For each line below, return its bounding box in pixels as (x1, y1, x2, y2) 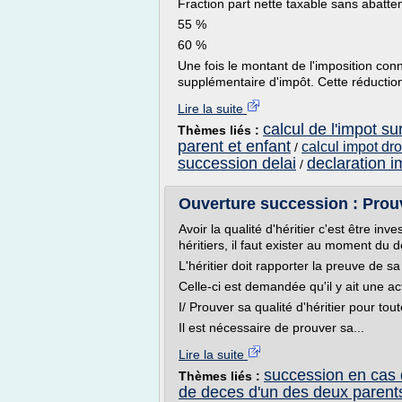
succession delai (178, 154, 296, 172)
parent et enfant (178, 137, 291, 155)
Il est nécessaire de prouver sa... (179, 320, 364, 335)
